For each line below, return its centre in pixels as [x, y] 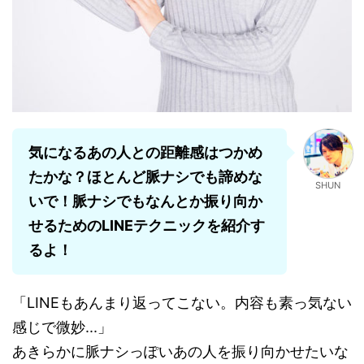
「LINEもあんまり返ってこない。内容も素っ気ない [182, 303]
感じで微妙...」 [62, 327]
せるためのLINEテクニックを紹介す [147, 226]
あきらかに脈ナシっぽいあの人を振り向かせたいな [180, 352]
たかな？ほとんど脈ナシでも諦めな [145, 177]
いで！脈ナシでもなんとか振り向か [145, 201]
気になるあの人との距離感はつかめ [145, 153]
